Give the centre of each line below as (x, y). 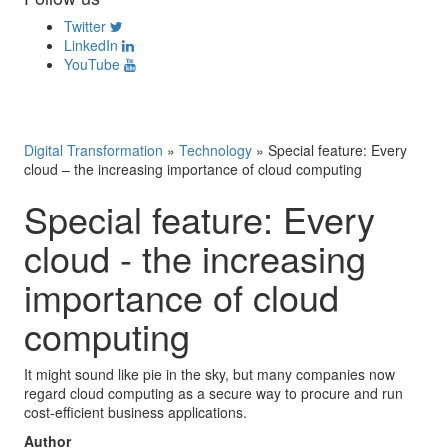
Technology (215, 150)
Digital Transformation (93, 150)
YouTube (92, 64)
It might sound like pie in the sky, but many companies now (209, 374)
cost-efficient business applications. (135, 412)
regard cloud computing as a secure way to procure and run (213, 393)
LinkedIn (91, 45)
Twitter (85, 26)
